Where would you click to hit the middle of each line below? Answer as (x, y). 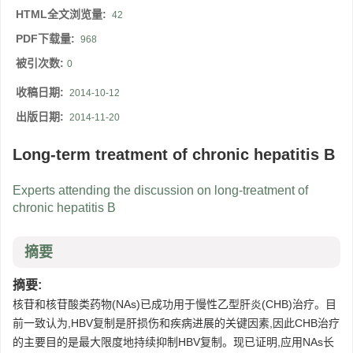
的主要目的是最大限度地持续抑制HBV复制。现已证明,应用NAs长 (173, 342)
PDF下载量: (47, 39)
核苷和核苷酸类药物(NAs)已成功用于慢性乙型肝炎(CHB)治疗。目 (175, 305)
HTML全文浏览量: (63, 15)
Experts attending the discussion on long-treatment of (160, 191)
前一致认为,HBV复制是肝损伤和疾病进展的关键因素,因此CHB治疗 (176, 323)
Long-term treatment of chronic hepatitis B (174, 155)
